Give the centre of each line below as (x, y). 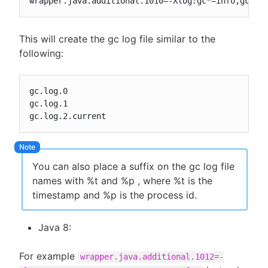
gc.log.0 (48, 91)
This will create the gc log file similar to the (117, 39)
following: (41, 54)
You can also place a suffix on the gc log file (133, 167)
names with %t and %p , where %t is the (122, 181)
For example (48, 256)
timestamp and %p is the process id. (115, 195)
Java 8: (55, 228)
